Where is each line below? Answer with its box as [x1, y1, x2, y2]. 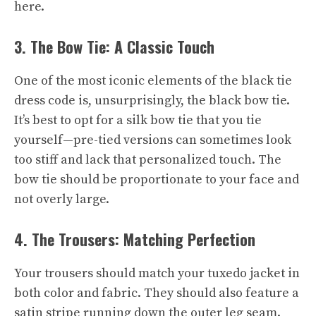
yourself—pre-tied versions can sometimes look [14, 132, 291, 148]
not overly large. [14, 191, 109, 207]
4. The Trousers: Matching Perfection [14, 228, 255, 250]
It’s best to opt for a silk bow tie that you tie [14, 112, 262, 128]
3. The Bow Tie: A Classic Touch [14, 35, 214, 58]
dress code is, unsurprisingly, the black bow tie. [14, 92, 290, 109]
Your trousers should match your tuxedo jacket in [14, 265, 300, 281]
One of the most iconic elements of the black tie [14, 73, 292, 89]
